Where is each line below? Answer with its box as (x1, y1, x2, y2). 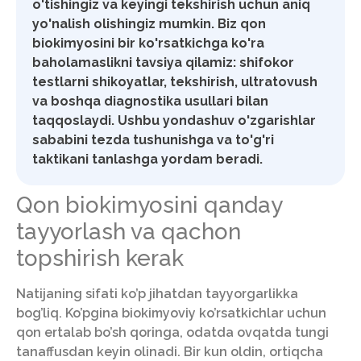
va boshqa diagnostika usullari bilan (32, 93, 268, 110)
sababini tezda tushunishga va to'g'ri (32, 132, 274, 148)
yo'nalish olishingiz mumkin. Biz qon (32, 16, 266, 32)
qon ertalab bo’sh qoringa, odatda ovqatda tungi (16, 325, 329, 341)
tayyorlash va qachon (16, 218, 241, 246)
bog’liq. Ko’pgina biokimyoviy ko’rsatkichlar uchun (16, 305, 326, 322)
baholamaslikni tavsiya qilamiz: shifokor (32, 55, 294, 71)
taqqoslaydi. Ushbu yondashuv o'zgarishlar (32, 113, 316, 129)
